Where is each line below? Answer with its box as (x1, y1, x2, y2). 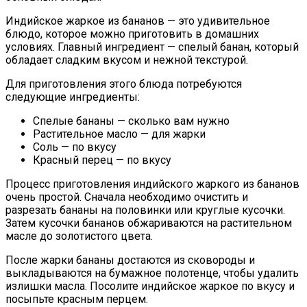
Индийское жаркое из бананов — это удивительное (5, 14, 270, 28)
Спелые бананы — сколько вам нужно (33, 114, 230, 128)
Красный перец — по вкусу (33, 153, 171, 167)
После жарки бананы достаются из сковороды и (5, 254, 255, 267)
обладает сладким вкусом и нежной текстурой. (5, 53, 248, 67)
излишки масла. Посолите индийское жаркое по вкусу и (5, 280, 295, 293)
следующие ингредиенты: (5, 90, 140, 104)
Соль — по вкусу (33, 140, 116, 154)
